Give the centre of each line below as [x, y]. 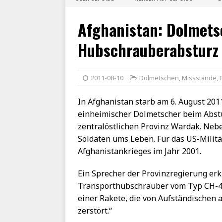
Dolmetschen [159, 78]
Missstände [199, 78]
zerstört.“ [95, 211]
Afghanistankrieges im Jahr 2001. [139, 151]
